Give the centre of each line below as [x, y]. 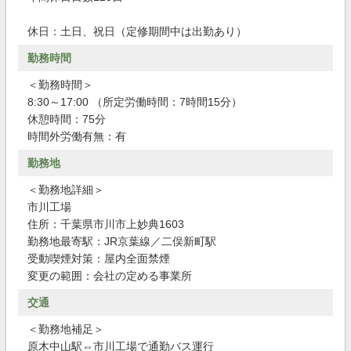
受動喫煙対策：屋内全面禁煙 [99, 259]
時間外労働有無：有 [77, 136]
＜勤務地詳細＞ [66, 190]
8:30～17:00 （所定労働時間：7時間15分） [135, 102]
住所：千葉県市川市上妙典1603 [106, 224]
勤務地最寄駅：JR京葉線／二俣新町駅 [122, 241]
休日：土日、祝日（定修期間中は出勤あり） [137, 31]
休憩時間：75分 [67, 119]
